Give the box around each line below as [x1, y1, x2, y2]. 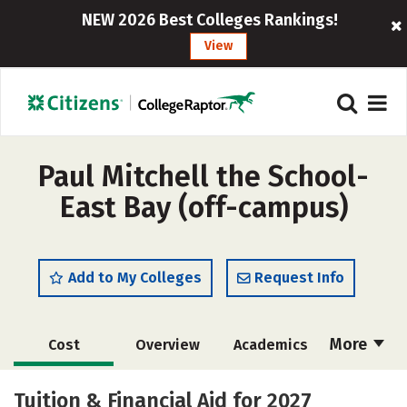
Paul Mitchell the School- [38, 159, 369, 194]
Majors [40, 378, 87, 395]
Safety [248, 378, 293, 395]
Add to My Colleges [68, 269, 202, 286]
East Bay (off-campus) [59, 190, 348, 224]
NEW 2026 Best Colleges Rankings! [81, 10, 338, 30]
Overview [134, 336, 200, 353]
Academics [233, 336, 308, 353]
